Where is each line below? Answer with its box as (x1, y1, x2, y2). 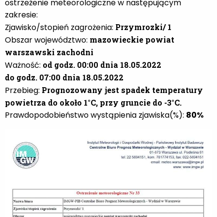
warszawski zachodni (5, 46, 93, 57)
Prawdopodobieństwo (5, 109, 91, 121)
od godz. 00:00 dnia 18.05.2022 (43, 59, 161, 70)
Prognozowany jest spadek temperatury (42, 84, 203, 95)
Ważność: (5, 59, 43, 71)
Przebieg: (5, 84, 42, 96)
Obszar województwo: (5, 34, 90, 46)
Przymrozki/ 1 (115, 21, 171, 32)
